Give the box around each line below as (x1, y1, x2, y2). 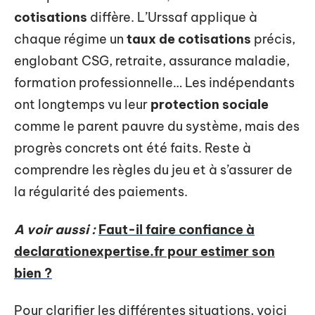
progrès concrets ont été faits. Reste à (14, 140, 251, 156)
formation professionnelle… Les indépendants (14, 75, 295, 91)
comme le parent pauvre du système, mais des (14, 118, 300, 134)
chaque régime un (14, 31, 127, 47)
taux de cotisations (127, 31, 251, 47)
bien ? (14, 264, 52, 281)
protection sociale (150, 96, 269, 112)
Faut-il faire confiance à (98, 221, 255, 238)
